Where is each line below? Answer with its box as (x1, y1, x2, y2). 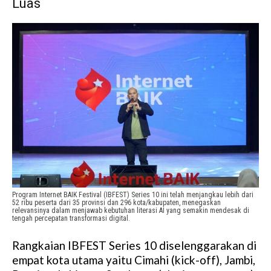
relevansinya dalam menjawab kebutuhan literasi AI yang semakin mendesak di (12, 206, 249, 215)
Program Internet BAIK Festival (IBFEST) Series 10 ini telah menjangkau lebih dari (12, 191, 253, 200)
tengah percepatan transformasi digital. (12, 214, 130, 223)
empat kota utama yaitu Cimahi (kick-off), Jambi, (12, 253, 255, 267)
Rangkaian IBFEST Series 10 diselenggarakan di (12, 238, 256, 253)
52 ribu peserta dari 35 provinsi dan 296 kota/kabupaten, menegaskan (12, 198, 221, 207)
